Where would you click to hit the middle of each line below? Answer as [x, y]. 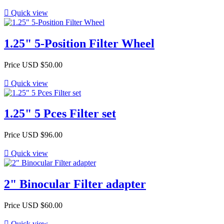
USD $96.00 [42, 135]
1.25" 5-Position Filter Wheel [79, 43]
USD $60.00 [42, 205]
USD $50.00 [42, 64]
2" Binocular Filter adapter [75, 184]
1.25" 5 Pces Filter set [60, 114]
